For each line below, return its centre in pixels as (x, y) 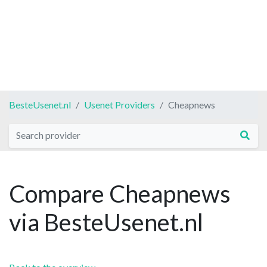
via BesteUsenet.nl (106, 222)
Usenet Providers (119, 104)
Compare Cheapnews (120, 193)
